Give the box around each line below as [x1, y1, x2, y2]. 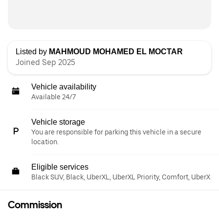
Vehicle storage [31, 118, 85, 126]
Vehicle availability [31, 83, 96, 91]
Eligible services [31, 163, 88, 171]
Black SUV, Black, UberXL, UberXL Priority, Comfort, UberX [31, 173, 210, 181]
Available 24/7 [31, 93, 76, 101]
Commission [8, 199, 62, 211]
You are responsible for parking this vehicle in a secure [31, 128, 201, 136]
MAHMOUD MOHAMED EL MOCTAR [49, 47, 183, 56]
